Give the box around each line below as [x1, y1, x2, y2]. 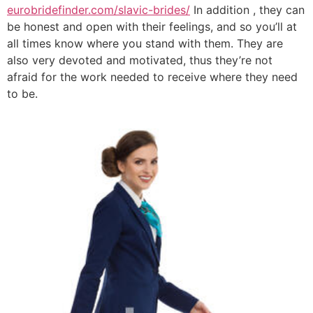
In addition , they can [190, 2, 305, 17]
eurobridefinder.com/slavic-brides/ [7, 2, 190, 17]
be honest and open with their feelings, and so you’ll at [7, 19, 297, 34]
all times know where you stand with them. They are [7, 36, 283, 50]
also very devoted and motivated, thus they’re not [7, 52, 272, 67]
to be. [7, 86, 38, 101]
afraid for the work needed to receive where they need [7, 69, 298, 84]
